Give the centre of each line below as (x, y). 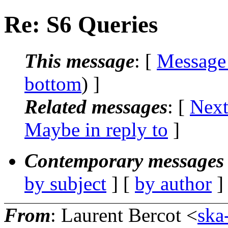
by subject (65, 183)
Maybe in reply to (96, 129)
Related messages (96, 106)
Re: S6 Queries (81, 25)
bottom (53, 83)
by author (173, 183)
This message (79, 61)
